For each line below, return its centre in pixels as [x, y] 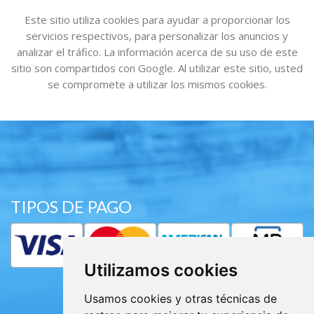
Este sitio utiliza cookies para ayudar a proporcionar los [157, 20]
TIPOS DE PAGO [71, 206]
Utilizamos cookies [161, 270]
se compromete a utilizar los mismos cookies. [157, 84]
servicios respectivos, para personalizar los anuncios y [157, 36]
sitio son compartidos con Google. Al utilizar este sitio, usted [157, 68]
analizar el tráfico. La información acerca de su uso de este [157, 52]
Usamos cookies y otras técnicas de [180, 299]
